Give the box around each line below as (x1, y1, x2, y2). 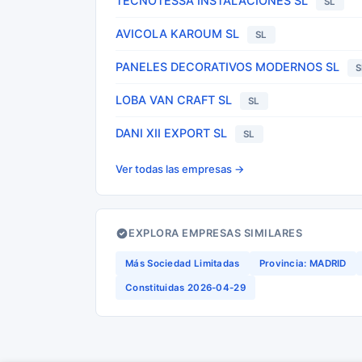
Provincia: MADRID (259, 258, 347, 269)
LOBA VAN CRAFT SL (116, 93, 232, 107)
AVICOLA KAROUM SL (116, 27, 239, 40)
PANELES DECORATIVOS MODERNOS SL (116, 60, 339, 74)
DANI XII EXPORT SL (116, 126, 227, 140)
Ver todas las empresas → (116, 162, 245, 175)
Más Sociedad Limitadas (125, 258, 240, 269)
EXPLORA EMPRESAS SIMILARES (128, 227, 302, 239)
